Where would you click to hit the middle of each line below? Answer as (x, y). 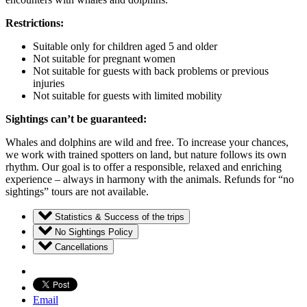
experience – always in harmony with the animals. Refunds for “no (150, 180)
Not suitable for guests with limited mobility (127, 96)
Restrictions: (35, 23)
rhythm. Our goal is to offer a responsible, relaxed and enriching (144, 167)
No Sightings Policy (94, 232)
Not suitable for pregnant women (104, 59)
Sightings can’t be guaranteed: (76, 119)
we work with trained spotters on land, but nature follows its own (146, 155)
